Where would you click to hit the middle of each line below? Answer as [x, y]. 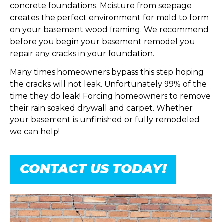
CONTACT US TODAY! [93, 169]
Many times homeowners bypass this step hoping [107, 72]
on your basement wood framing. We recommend [109, 29]
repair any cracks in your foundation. [82, 53]
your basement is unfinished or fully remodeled [105, 119]
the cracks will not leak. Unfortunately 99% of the [108, 84]
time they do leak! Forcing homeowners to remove [110, 96]
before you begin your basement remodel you [103, 41]
